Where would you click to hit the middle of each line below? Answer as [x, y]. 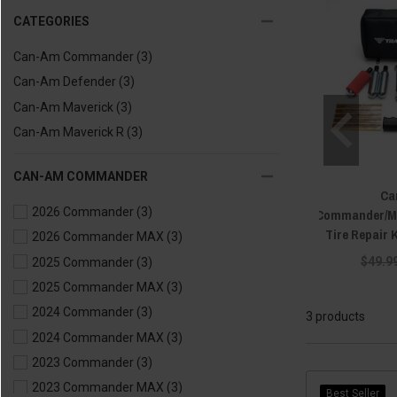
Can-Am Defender [65, 82]
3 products [335, 316]
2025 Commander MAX [98, 288]
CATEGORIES [51, 21]
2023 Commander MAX [98, 388]
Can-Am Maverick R [69, 132]
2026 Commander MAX [98, 237]
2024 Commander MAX [98, 337]
